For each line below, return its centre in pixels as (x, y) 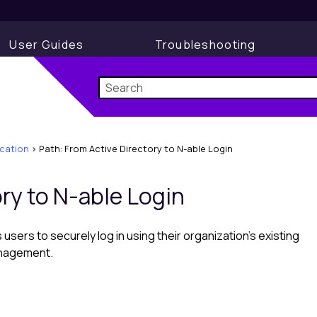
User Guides (47, 45)
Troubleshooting (205, 45)
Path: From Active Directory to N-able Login (136, 149)
